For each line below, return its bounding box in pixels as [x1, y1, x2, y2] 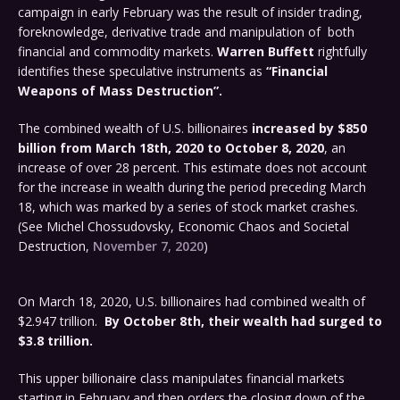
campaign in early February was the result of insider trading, [18, 4, 362, 21]
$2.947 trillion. [18, 312, 104, 330]
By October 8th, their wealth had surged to [104, 312, 382, 330]
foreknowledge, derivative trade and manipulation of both [18, 23, 354, 41]
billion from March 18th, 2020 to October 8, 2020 [18, 139, 324, 157]
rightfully [314, 43, 367, 61]
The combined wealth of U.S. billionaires [18, 120, 248, 137]
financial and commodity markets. [18, 43, 217, 61]
